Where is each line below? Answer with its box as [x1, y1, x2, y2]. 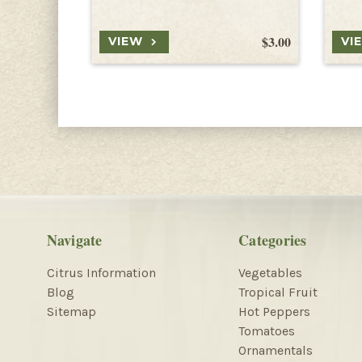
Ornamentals [238, 342, 313, 358]
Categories [238, 229, 307, 250]
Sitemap [46, 303, 96, 319]
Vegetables [238, 264, 302, 280]
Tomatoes [238, 322, 295, 339]
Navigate [46, 229, 103, 250]
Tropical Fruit [238, 284, 318, 300]
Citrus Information [46, 264, 156, 280]
